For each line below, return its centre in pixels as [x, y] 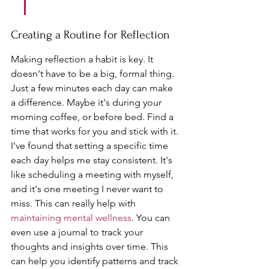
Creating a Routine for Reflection [90, 35]
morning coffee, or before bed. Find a [93, 117]
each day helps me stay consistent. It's [93, 160]
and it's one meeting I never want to [88, 189]
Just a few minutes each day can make [93, 88]
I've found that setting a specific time [91, 146]
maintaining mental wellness [71, 218]
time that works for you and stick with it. [96, 131]
